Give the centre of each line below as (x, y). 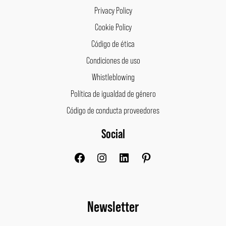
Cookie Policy (113, 27)
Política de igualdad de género (113, 94)
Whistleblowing (113, 77)
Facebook (99, 131)
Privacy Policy (113, 10)
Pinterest (165, 131)
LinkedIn (142, 131)
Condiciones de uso (113, 60)
